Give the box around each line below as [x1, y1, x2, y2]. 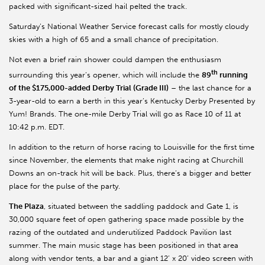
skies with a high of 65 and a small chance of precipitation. [9, 35, 218, 44]
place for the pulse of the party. [9, 182, 120, 191]
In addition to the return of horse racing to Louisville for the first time [9, 143, 254, 152]
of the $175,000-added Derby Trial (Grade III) [9, 83, 169, 93]
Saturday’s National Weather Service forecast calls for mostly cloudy [9, 22, 248, 31]
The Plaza [9, 202, 44, 211]
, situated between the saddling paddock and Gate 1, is [44, 202, 238, 211]
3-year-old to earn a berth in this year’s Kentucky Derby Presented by [9, 96, 255, 106]
